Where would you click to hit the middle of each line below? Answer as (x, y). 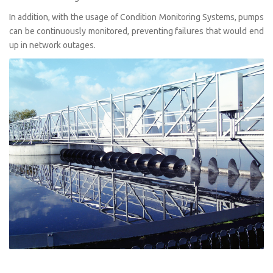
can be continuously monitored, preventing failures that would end (136, 31)
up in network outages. (52, 45)
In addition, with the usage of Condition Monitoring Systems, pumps (136, 17)
